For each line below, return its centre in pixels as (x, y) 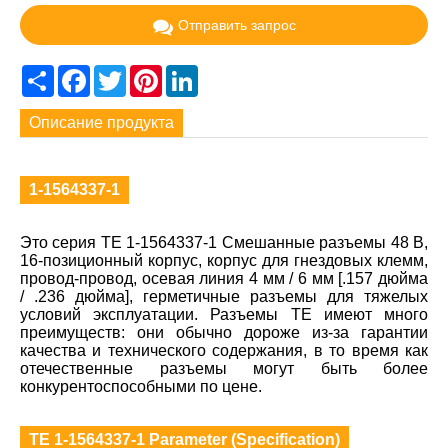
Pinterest (193, 72)
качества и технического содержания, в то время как (224, 351)
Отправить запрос (236, 24)
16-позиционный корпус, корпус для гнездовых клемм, (224, 261)
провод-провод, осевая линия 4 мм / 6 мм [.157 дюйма (224, 279)
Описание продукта (102, 122)
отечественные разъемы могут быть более (224, 369)
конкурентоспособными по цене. (141, 387)
